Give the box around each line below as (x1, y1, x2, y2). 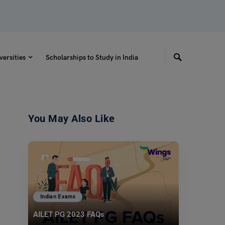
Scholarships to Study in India (45, 53, 138, 62)
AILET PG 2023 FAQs (33, 210, 104, 219)
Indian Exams (40, 193, 76, 200)
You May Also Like (28, 113, 115, 125)
